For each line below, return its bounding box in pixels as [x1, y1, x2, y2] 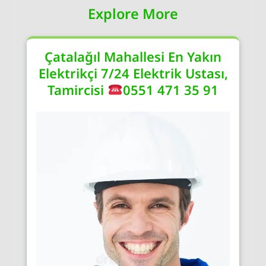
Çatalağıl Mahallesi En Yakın [45, 47, 221, 65]
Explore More [88, 4, 178, 23]
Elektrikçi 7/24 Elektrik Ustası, [38, 64, 228, 82]
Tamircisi [47, 80, 108, 99]
